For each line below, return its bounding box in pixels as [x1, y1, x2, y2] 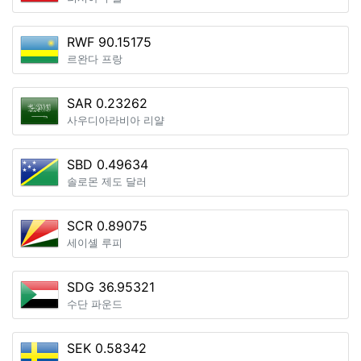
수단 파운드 [67, 298, 122, 310]
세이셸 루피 [67, 237, 122, 249]
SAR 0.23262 [67, 95, 147, 111]
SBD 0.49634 [67, 156, 148, 172]
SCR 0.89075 [67, 218, 147, 234]
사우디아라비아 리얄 [67, 114, 164, 127]
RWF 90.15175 [67, 34, 151, 50]
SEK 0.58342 [67, 340, 147, 356]
